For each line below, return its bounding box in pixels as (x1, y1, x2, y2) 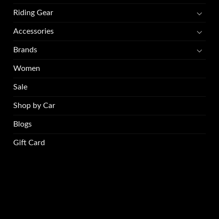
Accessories (13, 27, 54, 36)
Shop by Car (13, 102, 56, 110)
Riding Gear (13, 9, 54, 17)
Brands (13, 46, 38, 54)
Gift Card (13, 139, 45, 147)
